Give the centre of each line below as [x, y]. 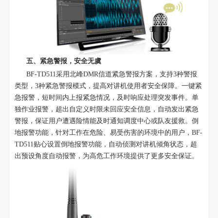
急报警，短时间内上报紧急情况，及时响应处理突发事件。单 [106, 97]
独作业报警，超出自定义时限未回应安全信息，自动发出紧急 [106, 109]
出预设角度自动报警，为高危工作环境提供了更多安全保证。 [106, 156]
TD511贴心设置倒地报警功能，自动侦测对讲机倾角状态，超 [106, 144]
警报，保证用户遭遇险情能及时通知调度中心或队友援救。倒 [106, 121]
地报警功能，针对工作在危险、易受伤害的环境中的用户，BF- [108, 132]
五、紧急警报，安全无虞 [64, 61]
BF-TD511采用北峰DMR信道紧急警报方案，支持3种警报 [106, 74]
